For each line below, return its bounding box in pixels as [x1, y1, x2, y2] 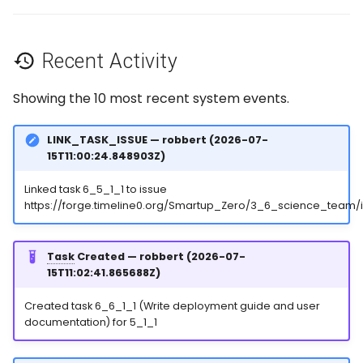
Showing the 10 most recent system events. [13, 88, 289, 108]
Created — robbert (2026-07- [74, 249, 246, 263]
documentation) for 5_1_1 [23, 314, 157, 329]
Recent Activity [36, 49, 178, 73]
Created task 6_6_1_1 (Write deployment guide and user [23, 298, 320, 313]
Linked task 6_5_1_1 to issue [23, 181, 167, 196]
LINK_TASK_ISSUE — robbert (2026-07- [46, 133, 268, 147]
